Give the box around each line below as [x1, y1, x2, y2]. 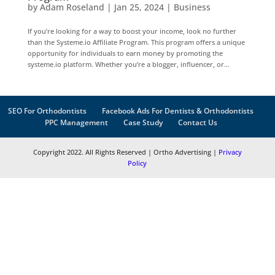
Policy [128, 158, 147, 168]
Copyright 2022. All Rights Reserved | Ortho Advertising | [33, 147, 219, 157]
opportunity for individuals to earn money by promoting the [27, 48, 223, 58]
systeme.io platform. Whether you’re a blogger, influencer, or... [27, 59, 230, 69]
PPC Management [44, 117, 108, 128]
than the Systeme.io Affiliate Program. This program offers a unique [27, 37, 245, 47]
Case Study [123, 117, 163, 128]
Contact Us [177, 117, 217, 128]
